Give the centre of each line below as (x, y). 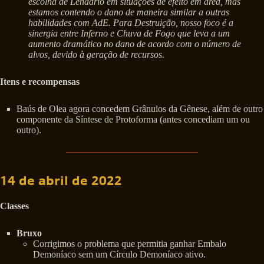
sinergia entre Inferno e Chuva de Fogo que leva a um (129, 33)
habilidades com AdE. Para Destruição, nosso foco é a (131, 22)
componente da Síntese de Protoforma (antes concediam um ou (133, 119)
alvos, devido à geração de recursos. (96, 54)
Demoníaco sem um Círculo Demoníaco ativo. (119, 255)
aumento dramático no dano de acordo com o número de (135, 44)
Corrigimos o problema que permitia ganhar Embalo (130, 244)
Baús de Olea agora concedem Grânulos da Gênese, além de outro (140, 108)
